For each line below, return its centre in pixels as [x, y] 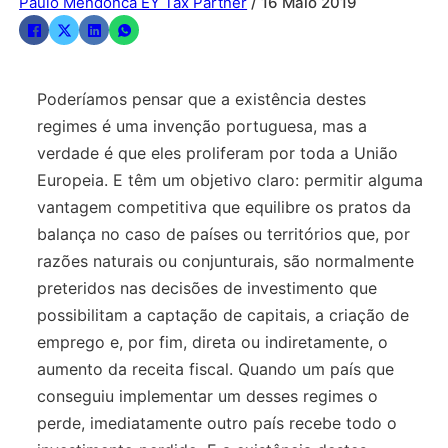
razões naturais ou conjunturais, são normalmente [226, 260]
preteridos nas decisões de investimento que [207, 287]
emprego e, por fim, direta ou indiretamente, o [213, 341]
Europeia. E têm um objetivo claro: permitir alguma [230, 179]
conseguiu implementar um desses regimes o [208, 395]
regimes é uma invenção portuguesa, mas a [202, 125]
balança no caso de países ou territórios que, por [224, 233]
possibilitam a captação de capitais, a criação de [223, 314]
